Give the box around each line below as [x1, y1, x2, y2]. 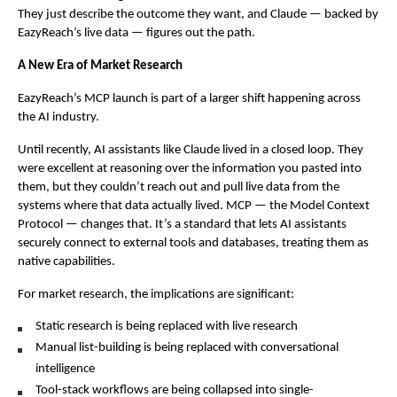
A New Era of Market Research [18, 59, 183, 74]
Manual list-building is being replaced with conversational [35, 341, 339, 355]
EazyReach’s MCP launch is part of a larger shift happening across [18, 92, 361, 106]
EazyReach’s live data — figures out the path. [18, 27, 255, 41]
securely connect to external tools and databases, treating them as [18, 237, 369, 251]
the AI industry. [18, 111, 99, 125]
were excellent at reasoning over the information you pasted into [18, 162, 362, 176]
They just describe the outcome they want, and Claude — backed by [18, 8, 378, 22]
